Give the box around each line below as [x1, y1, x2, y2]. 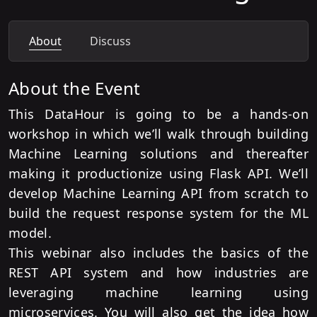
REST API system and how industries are [8, 264, 309, 281]
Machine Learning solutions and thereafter [8, 145, 309, 162]
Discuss [90, 33, 131, 49]
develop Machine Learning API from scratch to [8, 185, 309, 202]
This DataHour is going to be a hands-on [8, 105, 309, 122]
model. [8, 224, 52, 241]
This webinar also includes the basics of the [8, 244, 309, 261]
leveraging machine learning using [8, 284, 309, 301]
